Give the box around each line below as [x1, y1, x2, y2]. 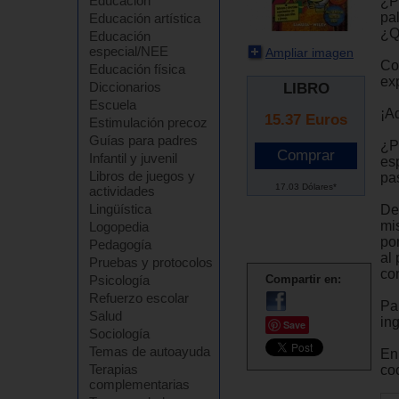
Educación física [89, 61, 185, 77]
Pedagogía [89, 237, 151, 252]
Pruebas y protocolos [89, 255, 213, 270]
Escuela [89, 97, 136, 112]
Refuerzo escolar [89, 290, 189, 305]
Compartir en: [265, 273, 341, 287]
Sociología [89, 326, 150, 341]
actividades [89, 183, 155, 199]
